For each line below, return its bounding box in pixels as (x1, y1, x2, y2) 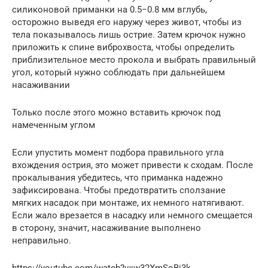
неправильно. (12, 235, 71, 246)
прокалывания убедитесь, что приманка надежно (12, 172, 223, 184)
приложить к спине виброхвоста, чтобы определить (12, 42, 234, 53)
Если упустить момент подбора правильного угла (12, 147, 224, 159)
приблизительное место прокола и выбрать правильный (12, 54, 256, 66)
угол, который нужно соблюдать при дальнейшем (12, 67, 225, 78)
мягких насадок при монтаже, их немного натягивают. (12, 197, 244, 209)
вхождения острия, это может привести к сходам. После (12, 160, 253, 171)
